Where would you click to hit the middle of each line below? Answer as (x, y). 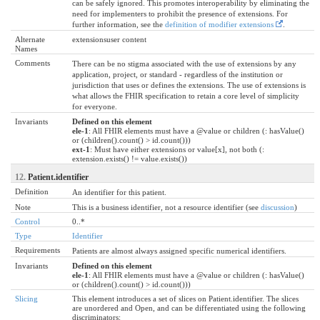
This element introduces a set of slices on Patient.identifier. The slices (185, 298)
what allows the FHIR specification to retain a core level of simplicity (186, 95)
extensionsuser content (109, 39)
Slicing (26, 298)
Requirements (37, 250)
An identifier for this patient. (119, 192)
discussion (277, 207)
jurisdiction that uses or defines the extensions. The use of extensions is (189, 85)
